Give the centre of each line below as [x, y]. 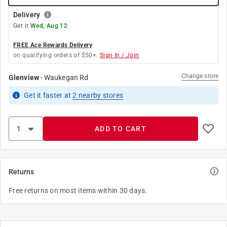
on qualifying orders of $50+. [56, 55]
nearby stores [100, 95]
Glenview [24, 78]
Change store [200, 76]
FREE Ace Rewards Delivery [53, 45]
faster [53, 95]
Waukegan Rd [66, 78]
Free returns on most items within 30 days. [78, 191]
